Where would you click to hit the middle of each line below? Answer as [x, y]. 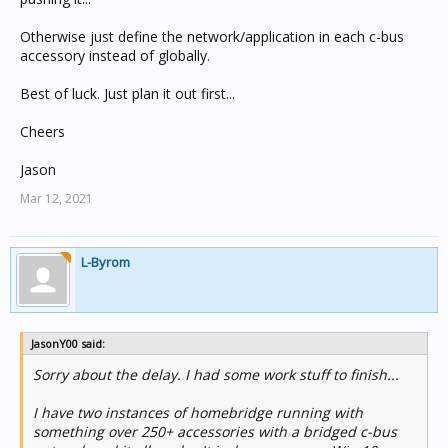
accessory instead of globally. [115, 55]
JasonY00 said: [68, 343]
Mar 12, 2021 [56, 198]
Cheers [42, 131]
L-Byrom [105, 262]
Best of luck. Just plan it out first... [127, 93]
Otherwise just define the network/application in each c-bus [212, 36]
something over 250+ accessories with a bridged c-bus [215, 431]
